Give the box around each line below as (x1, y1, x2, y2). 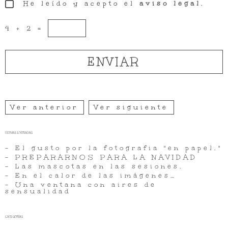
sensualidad (5, 186, 71, 196)
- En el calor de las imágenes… (5, 170, 177, 180)
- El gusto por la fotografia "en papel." (5, 143, 222, 153)
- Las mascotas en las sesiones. (5, 161, 184, 171)
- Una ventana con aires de (5, 180, 157, 189)
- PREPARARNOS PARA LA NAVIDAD (5, 152, 197, 162)
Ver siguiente (94, 102, 168, 112)
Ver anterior (11, 102, 78, 112)
